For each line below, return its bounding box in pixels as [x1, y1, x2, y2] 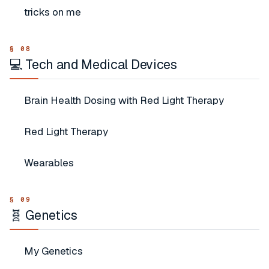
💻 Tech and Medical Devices [10, 56, 177, 73]
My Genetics [24, 244, 83, 258]
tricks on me [24, 5, 81, 19]
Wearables [24, 156, 74, 169]
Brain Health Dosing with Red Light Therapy [24, 94, 224, 107]
